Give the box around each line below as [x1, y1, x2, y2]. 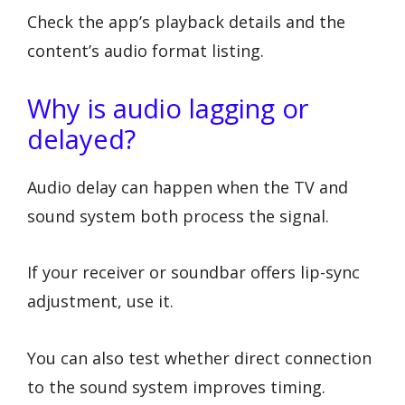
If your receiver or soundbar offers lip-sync [27, 261, 360, 284]
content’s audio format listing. [27, 39, 264, 61]
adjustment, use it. [27, 290, 174, 313]
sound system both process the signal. [27, 204, 329, 227]
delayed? [27, 120, 136, 156]
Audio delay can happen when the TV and [27, 175, 348, 198]
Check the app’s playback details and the [27, 10, 345, 33]
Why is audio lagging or [27, 89, 308, 126]
